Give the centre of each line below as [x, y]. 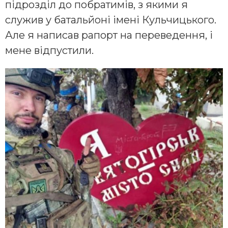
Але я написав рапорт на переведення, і [109, 35]
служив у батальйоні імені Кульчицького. [111, 20]
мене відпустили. [49, 51]
